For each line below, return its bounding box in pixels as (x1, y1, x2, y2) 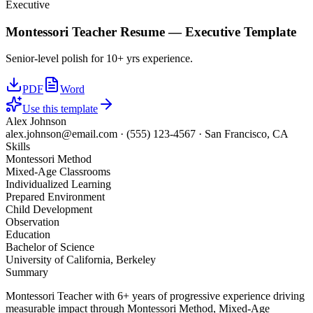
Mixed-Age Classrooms (6, 166, 110, 178)
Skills (6, 140, 30, 153)
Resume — (117, 24, 185, 39)
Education (6, 228, 50, 241)
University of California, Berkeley (6, 254, 156, 266)
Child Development (6, 203, 92, 216)
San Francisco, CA (205, 128, 289, 140)
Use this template (22, 103, 98, 115)
